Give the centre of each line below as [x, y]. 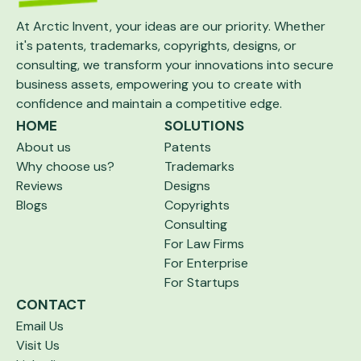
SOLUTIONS [204, 126]
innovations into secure [264, 65]
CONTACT [51, 305]
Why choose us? [65, 166]
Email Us [40, 326]
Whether [300, 26]
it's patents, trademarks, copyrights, [124, 46]
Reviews [39, 186]
